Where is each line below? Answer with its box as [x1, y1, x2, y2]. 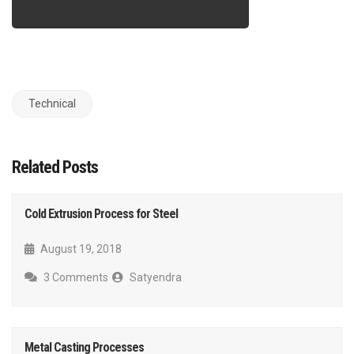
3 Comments [41, 270, 108, 284]
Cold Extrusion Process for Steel [24, 205, 178, 221]
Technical [28, 96, 76, 110]
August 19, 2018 [38, 242, 122, 255]
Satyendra [127, 270, 182, 284]
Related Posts [12, 156, 98, 177]
